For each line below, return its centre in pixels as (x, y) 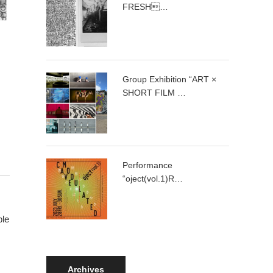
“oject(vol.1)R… (153, 179)
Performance (147, 165)
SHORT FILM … (154, 93)
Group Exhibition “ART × (169, 79)
